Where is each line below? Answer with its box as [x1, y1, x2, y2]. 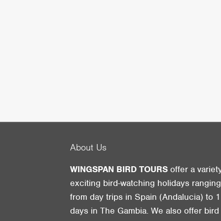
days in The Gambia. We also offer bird [70, 205, 220, 217]
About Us [70, 142, 107, 153]
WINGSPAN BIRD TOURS [70, 164, 168, 175]
